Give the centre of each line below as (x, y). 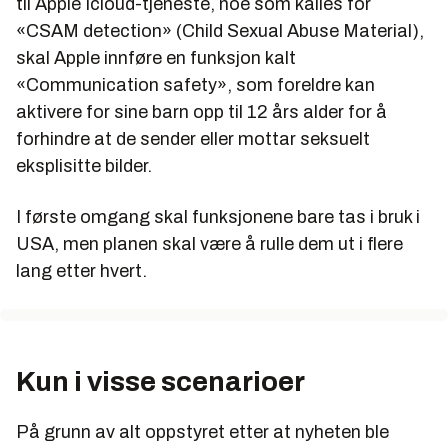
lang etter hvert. (83, 270)
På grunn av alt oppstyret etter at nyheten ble (202, 431)
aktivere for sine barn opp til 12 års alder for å (201, 111)
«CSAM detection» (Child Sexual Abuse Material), (220, 30)
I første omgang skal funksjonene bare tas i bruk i (218, 216)
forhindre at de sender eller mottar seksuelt (193, 138)
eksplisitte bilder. (86, 165)
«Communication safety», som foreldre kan (195, 84)
